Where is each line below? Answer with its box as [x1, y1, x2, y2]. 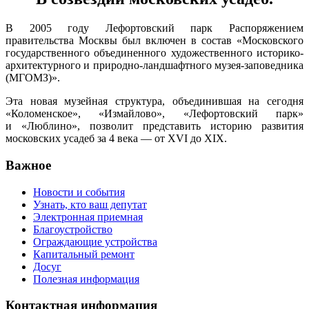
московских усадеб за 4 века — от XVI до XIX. [6, 132, 227, 145]
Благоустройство [33, 223, 112, 235]
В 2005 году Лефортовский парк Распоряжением [6, 22, 303, 34]
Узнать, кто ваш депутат [33, 198, 147, 210]
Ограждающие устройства [33, 235, 157, 248]
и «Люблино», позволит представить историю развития [6, 120, 303, 132]
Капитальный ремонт [33, 248, 134, 260]
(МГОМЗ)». [6, 72, 60, 84]
